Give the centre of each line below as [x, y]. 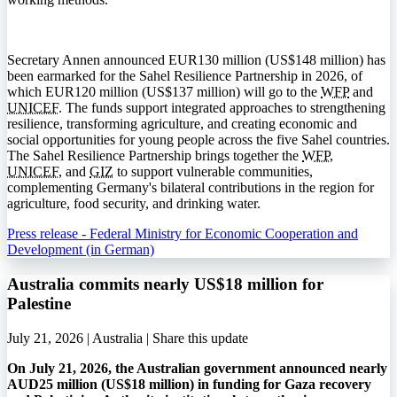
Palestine [39, 303]
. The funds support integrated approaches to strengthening [222, 108]
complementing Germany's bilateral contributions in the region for [191, 188]
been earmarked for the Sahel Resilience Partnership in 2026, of [185, 76]
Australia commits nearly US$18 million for [165, 284]
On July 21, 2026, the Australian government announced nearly [197, 368]
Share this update [200, 338]
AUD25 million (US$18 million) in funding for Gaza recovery [189, 384]
